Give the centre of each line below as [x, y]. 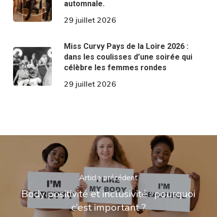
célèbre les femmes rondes [115, 67]
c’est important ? [108, 208]
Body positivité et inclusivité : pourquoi [108, 194]
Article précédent [108, 178]
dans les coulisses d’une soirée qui [128, 57]
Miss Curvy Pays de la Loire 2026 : [126, 46]
